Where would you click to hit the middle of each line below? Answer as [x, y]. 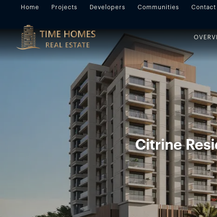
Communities [158, 7]
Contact [204, 7]
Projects [64, 7]
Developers [108, 7]
